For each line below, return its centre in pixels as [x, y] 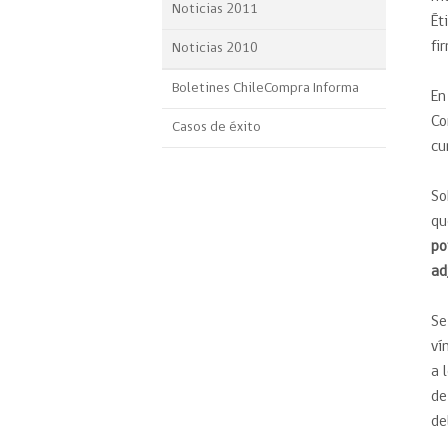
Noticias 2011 [215, 9]
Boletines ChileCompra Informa [265, 88]
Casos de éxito [216, 127]
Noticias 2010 [215, 48]
